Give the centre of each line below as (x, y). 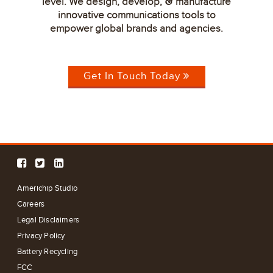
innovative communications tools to (136, 16)
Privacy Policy (41, 236)
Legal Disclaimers (48, 220)
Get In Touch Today (133, 76)
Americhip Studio (47, 189)
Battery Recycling (47, 252)
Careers (31, 204)
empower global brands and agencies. (136, 29)
